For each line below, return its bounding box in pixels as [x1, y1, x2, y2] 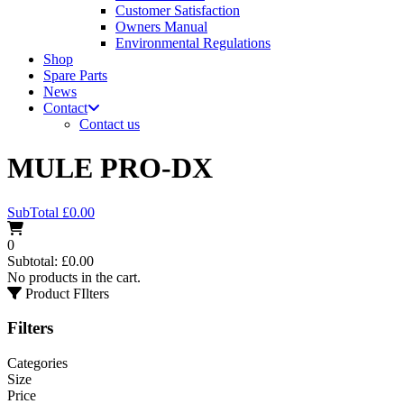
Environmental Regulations [115, 34, 271, 50]
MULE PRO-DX [7, 151, 213, 185]
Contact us [79, 115, 140, 132]
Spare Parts [43, 67, 107, 83]
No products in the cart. [7, 269, 141, 285]
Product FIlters [25, 285, 109, 301]
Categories [7, 355, 68, 372]
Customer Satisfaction [115, 2, 240, 18]
